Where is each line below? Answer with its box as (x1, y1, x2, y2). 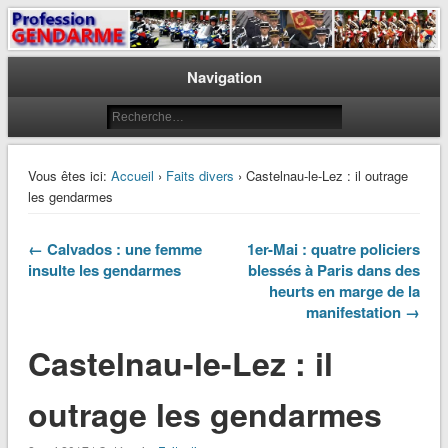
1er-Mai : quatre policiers (247, 238, 421, 261)
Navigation (186, 66, 262, 89)
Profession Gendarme (7, 20, 302, 61)
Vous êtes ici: (27, 166, 107, 186)
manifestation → (306, 301, 421, 324)
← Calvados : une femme (27, 238, 202, 261)
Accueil (110, 166, 154, 186)
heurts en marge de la (269, 280, 421, 303)
